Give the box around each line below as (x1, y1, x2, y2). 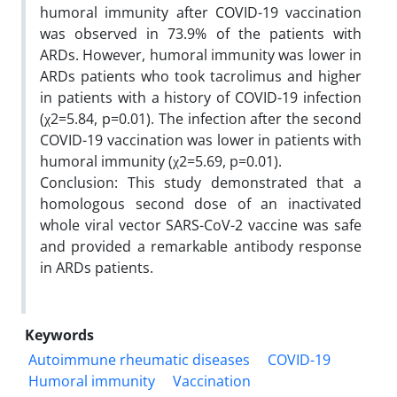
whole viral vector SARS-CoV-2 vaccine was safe (40, 214, 362, 235)
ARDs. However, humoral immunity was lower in (40, 44, 362, 65)
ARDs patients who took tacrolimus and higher (40, 66, 362, 86)
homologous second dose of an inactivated (40, 193, 362, 214)
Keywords (25, 324, 94, 345)
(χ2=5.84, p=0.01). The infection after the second (40, 108, 362, 128)
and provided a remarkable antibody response (40, 236, 362, 256)
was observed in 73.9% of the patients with (40, 23, 362, 43)
